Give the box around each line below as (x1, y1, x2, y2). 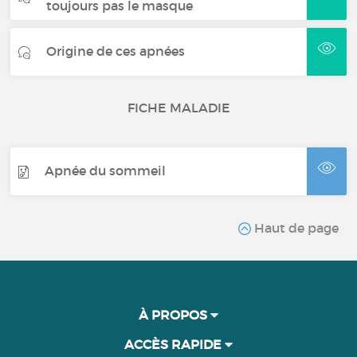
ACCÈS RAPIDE (124, 335, 225, 352)
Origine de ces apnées (46, 43, 186, 60)
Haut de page (250, 219, 339, 236)
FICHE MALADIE (127, 99, 230, 116)
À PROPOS (139, 306, 210, 323)
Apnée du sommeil (45, 163, 167, 179)
